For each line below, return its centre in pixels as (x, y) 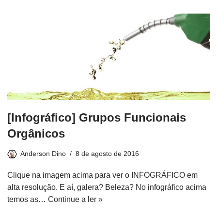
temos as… (28, 199)
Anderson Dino (43, 153)
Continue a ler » (75, 199)
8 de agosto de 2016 (107, 153)
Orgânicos (36, 133)
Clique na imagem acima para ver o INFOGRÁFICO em (102, 175)
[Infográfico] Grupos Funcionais (97, 117)
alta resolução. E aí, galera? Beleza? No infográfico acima (107, 187)
